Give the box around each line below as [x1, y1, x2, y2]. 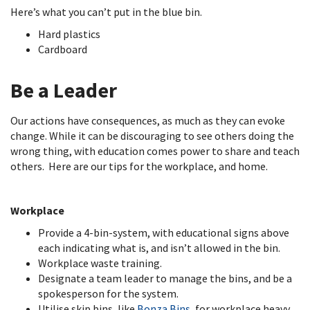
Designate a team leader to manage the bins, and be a [38, 271, 292, 285]
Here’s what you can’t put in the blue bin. [10, 5, 204, 19]
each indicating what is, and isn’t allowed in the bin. [38, 241, 282, 255]
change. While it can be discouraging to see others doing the [10, 129, 294, 143]
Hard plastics [38, 27, 102, 41]
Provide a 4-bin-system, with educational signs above [38, 226, 289, 239]
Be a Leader [10, 77, 125, 103]
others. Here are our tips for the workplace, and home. [10, 159, 270, 173]
